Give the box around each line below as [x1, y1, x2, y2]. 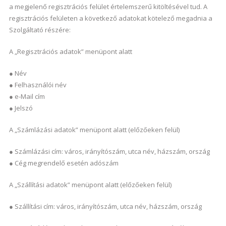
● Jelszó [9, 103, 33, 112]
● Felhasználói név [9, 80, 67, 89]
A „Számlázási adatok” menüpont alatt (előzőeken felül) [9, 125, 180, 134]
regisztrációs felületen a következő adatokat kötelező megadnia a [9, 14, 212, 23]
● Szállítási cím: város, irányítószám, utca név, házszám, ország [9, 202, 202, 211]
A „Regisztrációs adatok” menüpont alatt [9, 47, 132, 56]
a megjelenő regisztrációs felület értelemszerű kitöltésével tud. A [9, 2, 207, 11]
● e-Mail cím [9, 92, 45, 101]
